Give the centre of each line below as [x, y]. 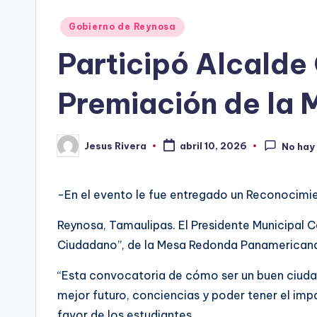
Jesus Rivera [115, 145]
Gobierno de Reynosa [122, 27]
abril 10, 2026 [213, 146]
